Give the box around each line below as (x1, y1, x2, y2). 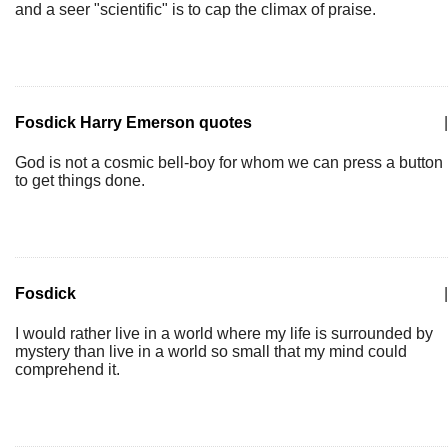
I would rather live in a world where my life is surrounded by (15, 325, 433, 342)
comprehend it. (15, 361, 120, 378)
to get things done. (15, 172, 145, 189)
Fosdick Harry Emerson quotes (15, 114, 252, 131)
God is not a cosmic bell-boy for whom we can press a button (15, 154, 443, 171)
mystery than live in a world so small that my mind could (15, 343, 407, 360)
